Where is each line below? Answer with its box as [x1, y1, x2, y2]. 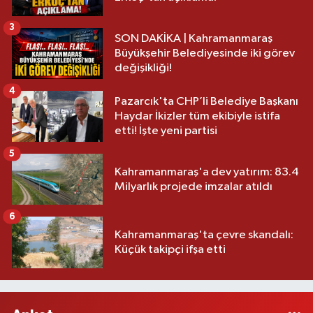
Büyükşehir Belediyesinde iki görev [115, 48, 295, 60]
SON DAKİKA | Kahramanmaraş [115, 33, 272, 45]
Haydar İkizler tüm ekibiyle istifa [115, 110, 280, 123]
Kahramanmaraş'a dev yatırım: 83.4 [115, 166, 299, 178]
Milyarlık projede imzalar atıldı [115, 180, 272, 193]
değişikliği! [115, 62, 172, 75]
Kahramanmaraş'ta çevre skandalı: [115, 228, 293, 241]
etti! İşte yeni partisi [115, 125, 217, 138]
